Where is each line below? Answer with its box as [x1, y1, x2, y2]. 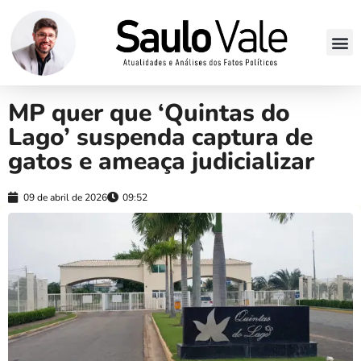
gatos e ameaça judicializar [8, 144, 314, 178]
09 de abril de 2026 [23, 190, 107, 204]
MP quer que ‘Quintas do [8, 96, 290, 130]
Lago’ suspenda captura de [8, 120, 313, 154]
